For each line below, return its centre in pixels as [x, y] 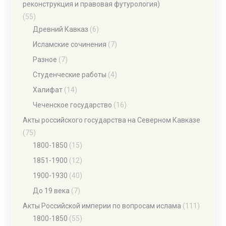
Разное [45, 60]
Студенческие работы [70, 75]
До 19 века [51, 191]
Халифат [48, 90]
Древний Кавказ [61, 29]
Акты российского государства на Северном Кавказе [111, 120]
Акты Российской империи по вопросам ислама [102, 206]
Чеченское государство [72, 105]
